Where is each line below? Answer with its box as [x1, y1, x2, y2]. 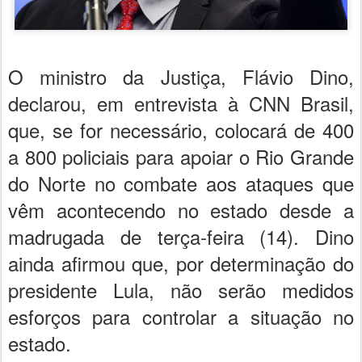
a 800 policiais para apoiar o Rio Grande [8, 141, 354, 170]
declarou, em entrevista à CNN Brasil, [8, 88, 354, 117]
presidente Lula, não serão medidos [8, 275, 354, 304]
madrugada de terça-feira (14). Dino [8, 221, 354, 250]
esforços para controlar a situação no [8, 301, 354, 330]
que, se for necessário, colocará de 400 [8, 115, 354, 144]
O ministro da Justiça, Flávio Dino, [8, 61, 354, 90]
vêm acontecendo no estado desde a [8, 195, 354, 224]
